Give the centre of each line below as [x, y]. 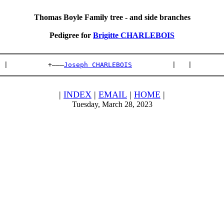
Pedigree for [71, 35]
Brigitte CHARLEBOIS [134, 35]
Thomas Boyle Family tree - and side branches [112, 17]
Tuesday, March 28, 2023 [112, 104]
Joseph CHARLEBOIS [98, 65]
